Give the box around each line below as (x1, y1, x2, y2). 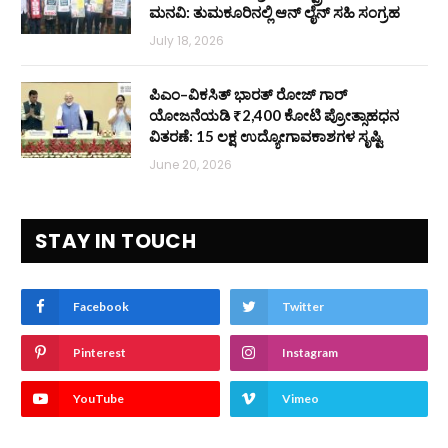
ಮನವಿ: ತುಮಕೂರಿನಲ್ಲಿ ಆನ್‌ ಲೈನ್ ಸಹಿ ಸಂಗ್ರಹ (149, 3, 400, 22)
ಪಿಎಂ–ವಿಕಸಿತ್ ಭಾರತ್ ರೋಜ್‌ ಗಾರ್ (149, 85, 347, 104)
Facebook (73, 299, 129, 315)
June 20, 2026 (149, 156, 232, 174)
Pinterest (73, 345, 126, 361)
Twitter (281, 299, 324, 315)
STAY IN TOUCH (35, 227, 197, 256)
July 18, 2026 (149, 32, 224, 50)
